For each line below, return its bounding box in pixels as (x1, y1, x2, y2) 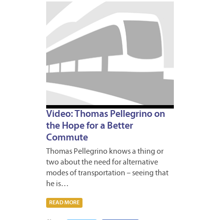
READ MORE (49, 199, 80, 206)
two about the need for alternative (46, 158, 158, 166)
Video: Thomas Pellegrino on (46, 109, 165, 119)
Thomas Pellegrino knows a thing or (46, 147, 164, 156)
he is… (46, 180, 69, 188)
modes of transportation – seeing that (46, 169, 168, 177)
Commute (46, 133, 88, 143)
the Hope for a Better (46, 121, 133, 131)
